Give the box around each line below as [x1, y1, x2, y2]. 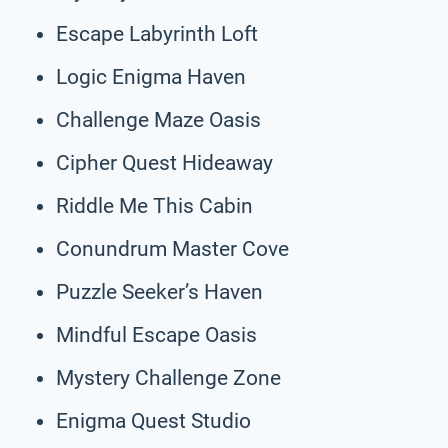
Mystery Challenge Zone [56, 365, 281, 390]
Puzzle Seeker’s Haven [56, 279, 263, 304]
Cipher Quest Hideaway [56, 150, 273, 175]
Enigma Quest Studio [56, 408, 251, 433]
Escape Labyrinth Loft [56, 21, 258, 46]
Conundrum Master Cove [56, 236, 289, 261]
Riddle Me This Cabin [56, 193, 253, 218]
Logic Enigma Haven [56, 64, 246, 89]
